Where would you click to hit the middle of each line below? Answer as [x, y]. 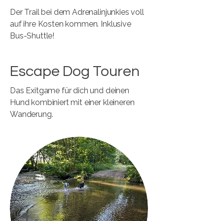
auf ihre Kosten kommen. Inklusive [71, 24]
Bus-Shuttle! [32, 36]
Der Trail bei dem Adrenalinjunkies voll [77, 12]
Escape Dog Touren [75, 71]
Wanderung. [33, 114]
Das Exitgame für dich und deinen [70, 91]
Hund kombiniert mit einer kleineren [72, 102]
